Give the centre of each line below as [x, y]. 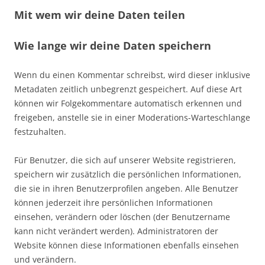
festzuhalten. [40, 132]
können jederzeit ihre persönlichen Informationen [114, 203]
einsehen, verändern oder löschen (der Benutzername [122, 217]
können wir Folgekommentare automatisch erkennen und [128, 103]
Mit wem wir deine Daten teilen [100, 15]
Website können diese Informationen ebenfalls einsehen [127, 245]
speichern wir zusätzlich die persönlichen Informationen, [128, 174]
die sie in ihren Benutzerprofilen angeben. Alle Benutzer [126, 188]
